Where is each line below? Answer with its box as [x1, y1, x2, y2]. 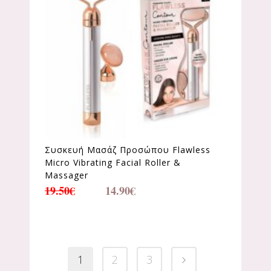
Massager [45, 169, 88, 181]
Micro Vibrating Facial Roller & [45, 156, 181, 168]
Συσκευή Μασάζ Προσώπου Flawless [45, 143, 211, 155]
